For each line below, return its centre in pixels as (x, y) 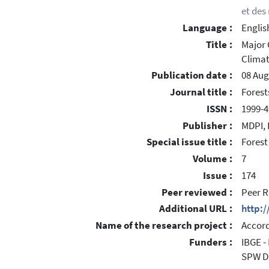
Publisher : (207, 125)
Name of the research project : (164, 226)
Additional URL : (196, 209)
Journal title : (201, 92)
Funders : (211, 242)
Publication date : (192, 76)
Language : (207, 28)
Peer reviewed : (197, 192)
